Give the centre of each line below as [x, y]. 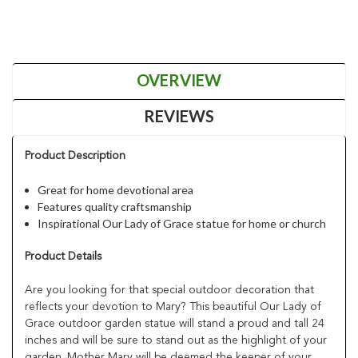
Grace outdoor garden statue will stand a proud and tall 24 [175, 323]
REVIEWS [179, 115]
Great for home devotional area [116, 189]
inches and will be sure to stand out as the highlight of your [176, 340]
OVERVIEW [179, 80]
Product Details [63, 256]
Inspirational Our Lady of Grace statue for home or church [182, 223]
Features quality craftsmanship [115, 206]
